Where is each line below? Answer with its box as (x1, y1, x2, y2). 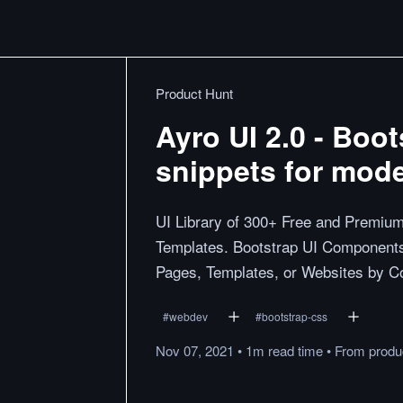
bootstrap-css (262, 309, 327, 324)
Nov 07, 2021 (156, 341, 234, 360)
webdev (169, 309, 208, 324)
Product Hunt (156, 84, 233, 103)
